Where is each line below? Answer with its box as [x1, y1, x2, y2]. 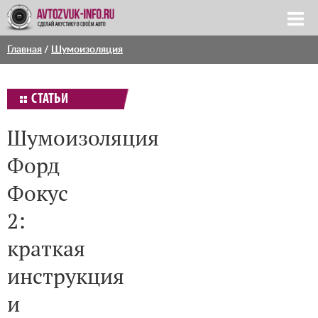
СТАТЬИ [31, 92, 68, 106]
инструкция [7, 262, 124, 290]
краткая [7, 234, 85, 262]
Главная [7, 45, 42, 55]
